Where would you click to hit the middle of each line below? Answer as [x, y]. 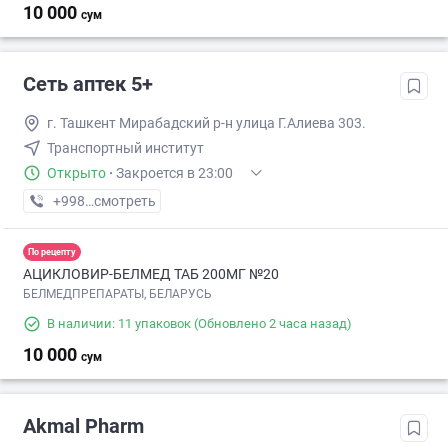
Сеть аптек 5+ [88, 84]
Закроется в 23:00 [174, 173]
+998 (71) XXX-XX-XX [120, 201]
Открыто [76, 173]
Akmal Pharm [83, 426]
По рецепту [52, 251]
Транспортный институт [125, 148]
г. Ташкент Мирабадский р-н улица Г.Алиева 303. [206, 123]
